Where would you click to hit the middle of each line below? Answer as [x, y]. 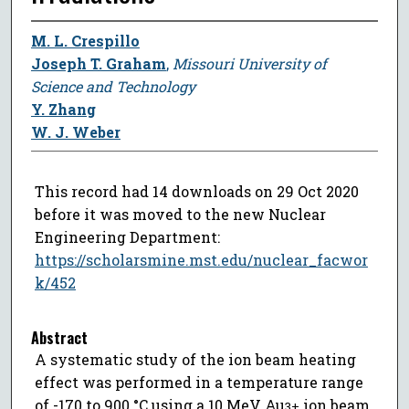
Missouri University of [249, 63]
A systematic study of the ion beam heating [195, 360]
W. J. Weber [75, 131]
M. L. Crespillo [85, 40]
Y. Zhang [63, 109]
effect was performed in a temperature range [199, 383]
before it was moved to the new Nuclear [180, 214]
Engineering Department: [127, 236]
